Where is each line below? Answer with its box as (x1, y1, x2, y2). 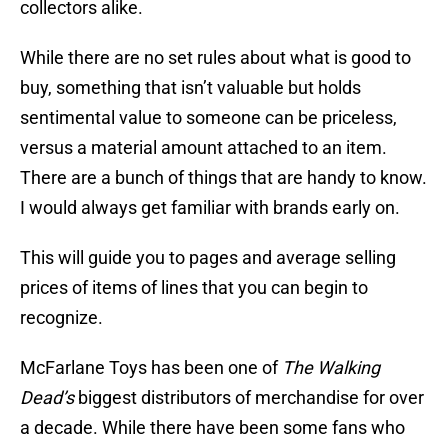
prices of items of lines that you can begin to (20, 277, 368, 299)
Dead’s (20, 387, 78, 409)
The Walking (282, 357, 380, 379)
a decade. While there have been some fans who (20, 417, 405, 439)
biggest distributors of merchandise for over (78, 387, 424, 409)
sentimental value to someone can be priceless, (20, 107, 397, 129)
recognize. (20, 307, 103, 329)
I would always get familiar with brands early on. (20, 197, 400, 219)
